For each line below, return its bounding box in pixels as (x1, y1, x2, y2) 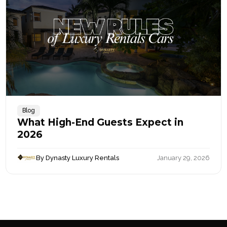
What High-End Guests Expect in (17, 117, 183, 129)
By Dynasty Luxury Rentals (36, 154, 120, 162)
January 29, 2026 (157, 154, 210, 162)
